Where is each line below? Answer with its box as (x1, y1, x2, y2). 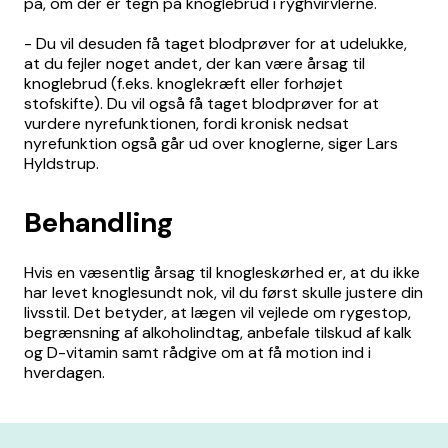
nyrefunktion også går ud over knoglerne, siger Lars (24, 133, 398, 154)
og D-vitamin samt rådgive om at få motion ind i (24, 342, 371, 363)
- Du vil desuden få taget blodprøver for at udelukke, (24, 33, 407, 54)
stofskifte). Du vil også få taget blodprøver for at (24, 93, 379, 114)
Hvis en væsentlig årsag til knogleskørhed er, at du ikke (24, 262, 420, 283)
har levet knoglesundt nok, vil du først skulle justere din (24, 282, 423, 303)
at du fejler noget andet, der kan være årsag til (24, 53, 365, 74)
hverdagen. (24, 362, 105, 383)
